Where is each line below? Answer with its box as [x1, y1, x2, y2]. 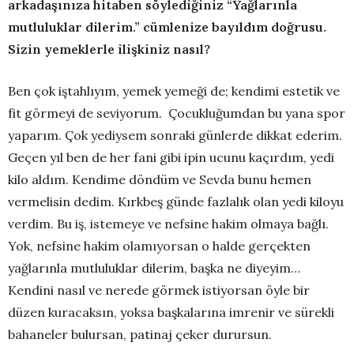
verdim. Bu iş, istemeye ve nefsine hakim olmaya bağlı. [8, 216, 329, 232]
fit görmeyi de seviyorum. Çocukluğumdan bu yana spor [8, 105, 345, 122]
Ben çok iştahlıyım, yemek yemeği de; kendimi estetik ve [8, 83, 340, 100]
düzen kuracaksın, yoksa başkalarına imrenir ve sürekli [8, 304, 334, 321]
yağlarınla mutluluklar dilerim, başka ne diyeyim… [8, 260, 300, 277]
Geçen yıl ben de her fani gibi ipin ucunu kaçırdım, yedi [8, 149, 334, 166]
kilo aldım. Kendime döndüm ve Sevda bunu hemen [8, 171, 311, 188]
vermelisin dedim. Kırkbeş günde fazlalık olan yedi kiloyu [8, 194, 344, 210]
